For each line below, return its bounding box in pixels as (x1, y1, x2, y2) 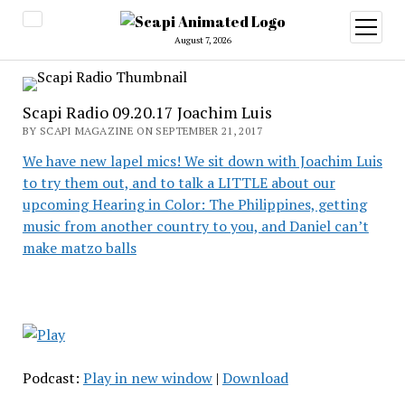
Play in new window (82, 368, 212, 388)
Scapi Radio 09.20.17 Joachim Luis (22, 101, 272, 123)
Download (221, 368, 288, 388)
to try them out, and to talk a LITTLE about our (22, 173, 335, 193)
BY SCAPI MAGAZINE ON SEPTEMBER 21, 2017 (22, 124, 262, 137)
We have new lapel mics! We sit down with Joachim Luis (22, 151, 382, 171)
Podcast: (22, 368, 83, 388)
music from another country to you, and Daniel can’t (22, 216, 369, 236)
